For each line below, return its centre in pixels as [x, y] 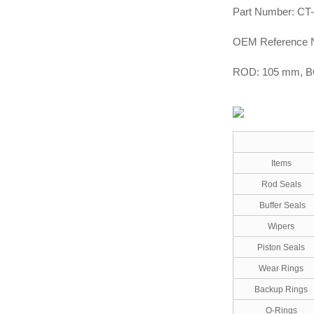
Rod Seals [281, 185]
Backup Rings [281, 290]
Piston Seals [281, 248]
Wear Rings [281, 269]
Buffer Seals [281, 206]
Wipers [281, 227]
